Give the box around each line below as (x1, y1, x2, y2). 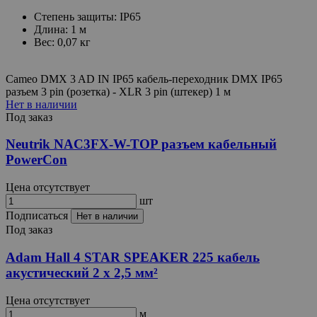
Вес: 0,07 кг (34, 35, 91, 48)
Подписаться (6, 209, 71, 222)
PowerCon (6, 152, 67, 168)
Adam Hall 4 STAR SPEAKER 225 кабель (6, 249, 260, 265)
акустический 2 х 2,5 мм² (6, 265, 158, 280)
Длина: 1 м (34, 23, 86, 35)
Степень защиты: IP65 (34, 10, 141, 23)
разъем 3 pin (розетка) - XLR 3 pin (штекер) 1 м (6, 85, 231, 98)
